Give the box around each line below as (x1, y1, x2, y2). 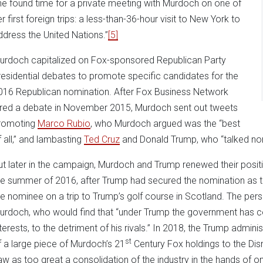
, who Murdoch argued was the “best (90, 117, 240, 129)
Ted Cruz (84, 133, 120, 145)
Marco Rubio (38, 117, 90, 129)
